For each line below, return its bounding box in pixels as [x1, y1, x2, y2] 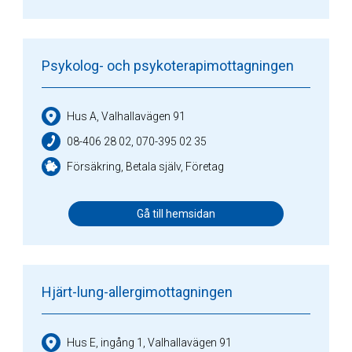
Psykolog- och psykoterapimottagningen [42, 57, 294, 74]
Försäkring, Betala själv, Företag [67, 159, 224, 173]
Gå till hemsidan [137, 207, 215, 220]
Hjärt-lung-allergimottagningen [42, 284, 233, 300]
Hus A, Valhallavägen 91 [67, 109, 185, 123]
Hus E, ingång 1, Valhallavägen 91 [67, 335, 232, 349]
